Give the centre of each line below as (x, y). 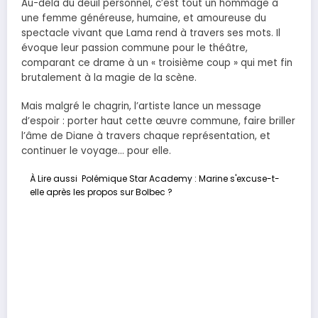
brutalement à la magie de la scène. (109, 77)
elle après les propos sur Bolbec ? (101, 192)
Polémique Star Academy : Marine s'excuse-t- (181, 178)
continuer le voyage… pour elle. (96, 150)
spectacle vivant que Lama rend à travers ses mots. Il (151, 33)
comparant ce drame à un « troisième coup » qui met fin (157, 62)
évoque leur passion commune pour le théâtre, (135, 48)
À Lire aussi (54, 178)
